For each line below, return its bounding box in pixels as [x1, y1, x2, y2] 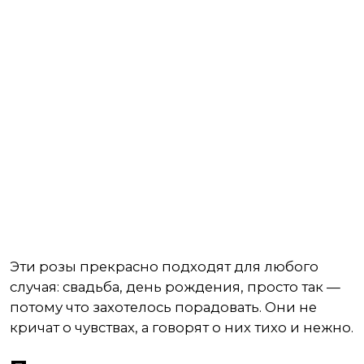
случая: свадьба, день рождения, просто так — [10, 279, 340, 295]
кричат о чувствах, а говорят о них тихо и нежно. [10, 319, 353, 336]
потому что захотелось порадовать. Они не [10, 299, 317, 315]
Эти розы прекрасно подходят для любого [10, 258, 318, 275]
